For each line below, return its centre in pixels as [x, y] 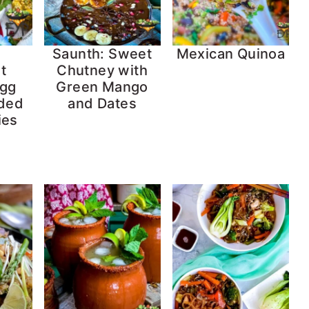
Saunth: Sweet [102, 54]
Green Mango [102, 87]
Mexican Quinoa [231, 54]
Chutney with [102, 71]
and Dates [102, 104]
